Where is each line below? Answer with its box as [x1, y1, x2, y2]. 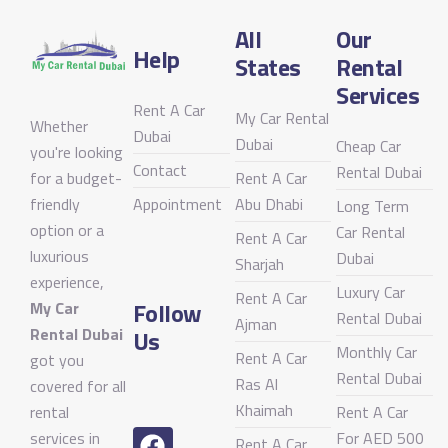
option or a [30, 218, 104, 243]
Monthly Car [336, 340, 418, 365]
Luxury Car [336, 280, 406, 305]
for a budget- [30, 166, 122, 191]
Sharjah [234, 252, 284, 277]
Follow [132, 294, 202, 331]
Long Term [336, 194, 410, 219]
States [234, 49, 301, 86]
